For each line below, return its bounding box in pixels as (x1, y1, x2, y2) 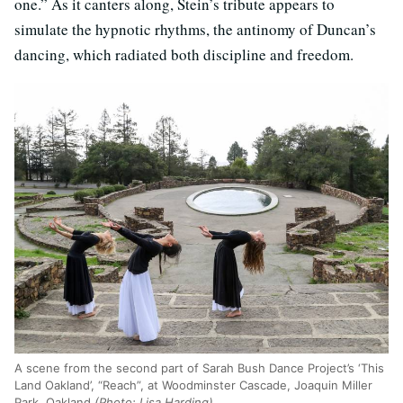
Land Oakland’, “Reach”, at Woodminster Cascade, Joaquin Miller (14, 378, 372, 393)
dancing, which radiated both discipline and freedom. (14, 44, 354, 66)
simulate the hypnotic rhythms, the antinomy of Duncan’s (14, 19, 376, 40)
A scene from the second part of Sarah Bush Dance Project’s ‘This (14, 361, 384, 376)
